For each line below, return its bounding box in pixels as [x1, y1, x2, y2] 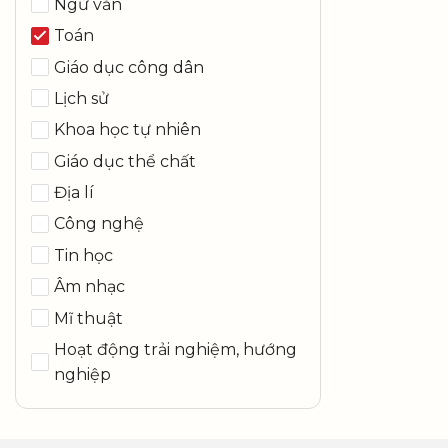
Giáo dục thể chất [54, 151, 196, 171]
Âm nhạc [54, 277, 125, 297]
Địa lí [54, 183, 94, 203]
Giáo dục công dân [54, 57, 204, 77]
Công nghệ [54, 214, 144, 234]
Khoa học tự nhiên [54, 120, 201, 140]
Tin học [54, 245, 113, 265]
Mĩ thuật [54, 308, 123, 328]
